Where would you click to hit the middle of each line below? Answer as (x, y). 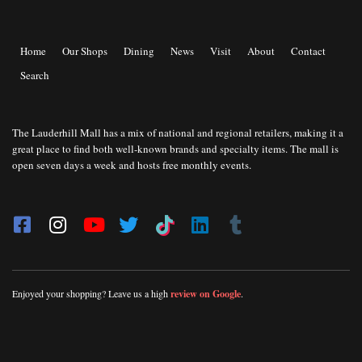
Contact (308, 51)
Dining (139, 51)
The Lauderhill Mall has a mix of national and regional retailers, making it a (178, 132)
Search (35, 75)
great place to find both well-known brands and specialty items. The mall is (175, 148)
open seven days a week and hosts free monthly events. (132, 164)
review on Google (206, 293)
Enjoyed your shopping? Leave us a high (91, 293)
